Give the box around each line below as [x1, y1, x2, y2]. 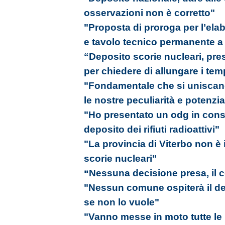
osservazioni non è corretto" [84, 7, 215, 19]
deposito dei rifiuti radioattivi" [84, 124, 219, 135]
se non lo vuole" [84, 196, 159, 208]
